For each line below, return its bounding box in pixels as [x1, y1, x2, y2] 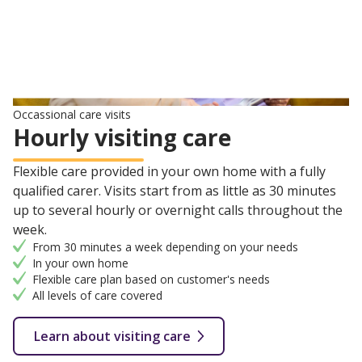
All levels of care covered [32, 288, 162, 304]
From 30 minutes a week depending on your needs [32, 239, 298, 255]
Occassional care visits [13, 107, 131, 123]
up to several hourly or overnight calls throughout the [13, 201, 343, 220]
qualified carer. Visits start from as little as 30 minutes [13, 182, 336, 200]
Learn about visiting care [34, 327, 191, 346]
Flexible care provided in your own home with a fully [13, 162, 326, 181]
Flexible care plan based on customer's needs [32, 271, 270, 288]
